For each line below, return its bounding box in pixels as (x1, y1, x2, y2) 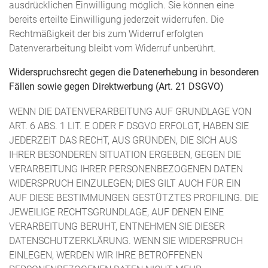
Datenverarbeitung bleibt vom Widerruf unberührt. (9, 43, 216, 54)
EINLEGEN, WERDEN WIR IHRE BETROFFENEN (9, 250, 203, 261)
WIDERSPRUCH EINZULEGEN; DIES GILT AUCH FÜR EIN (9, 178, 240, 190)
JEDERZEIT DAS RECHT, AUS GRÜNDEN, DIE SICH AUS (9, 135, 237, 147)
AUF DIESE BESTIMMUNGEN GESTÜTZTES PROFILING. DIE (9, 193, 258, 204)
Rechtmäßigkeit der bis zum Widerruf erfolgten (9, 29, 203, 40)
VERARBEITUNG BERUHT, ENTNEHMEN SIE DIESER (9, 221, 225, 233)
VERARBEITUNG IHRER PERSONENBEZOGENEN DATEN (9, 164, 243, 175)
